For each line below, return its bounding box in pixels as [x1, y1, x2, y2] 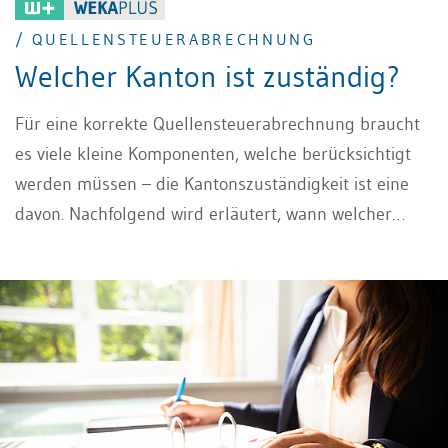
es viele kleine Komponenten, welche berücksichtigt [15, 143, 411, 166]
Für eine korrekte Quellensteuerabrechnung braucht [15, 113, 420, 136]
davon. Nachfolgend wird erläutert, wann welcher [15, 203, 392, 226]
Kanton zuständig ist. [15, 233, 175, 256]
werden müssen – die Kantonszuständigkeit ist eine [15, 173, 409, 196]
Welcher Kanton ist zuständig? [15, 58, 400, 96]
